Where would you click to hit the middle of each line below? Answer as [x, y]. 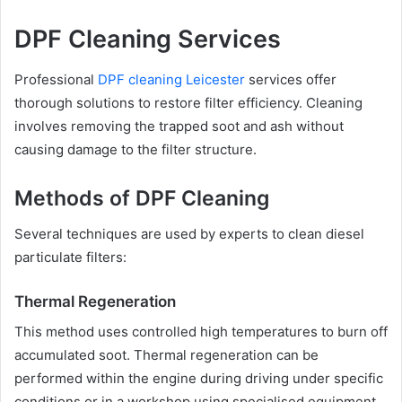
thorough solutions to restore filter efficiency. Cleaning [188, 102]
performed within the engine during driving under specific [199, 378]
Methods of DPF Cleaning [142, 198]
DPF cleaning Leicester [171, 79]
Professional [56, 79]
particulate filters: [70, 258]
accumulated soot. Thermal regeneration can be [166, 354]
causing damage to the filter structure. [135, 149]
